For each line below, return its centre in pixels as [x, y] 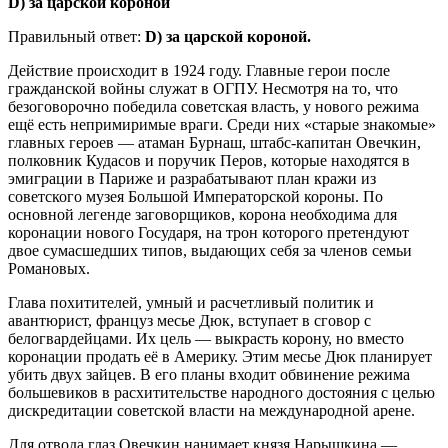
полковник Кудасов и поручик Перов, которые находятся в [209, 160]
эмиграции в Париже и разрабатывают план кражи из [192, 178]
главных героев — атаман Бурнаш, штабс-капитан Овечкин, [214, 142]
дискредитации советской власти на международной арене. [211, 410]
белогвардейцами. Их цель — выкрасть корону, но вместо [206, 338]
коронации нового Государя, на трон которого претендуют [208, 232]
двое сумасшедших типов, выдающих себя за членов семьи [210, 250]
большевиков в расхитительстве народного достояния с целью [221, 392]
